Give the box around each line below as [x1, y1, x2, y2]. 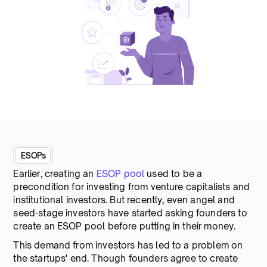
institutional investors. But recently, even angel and [13, 194, 235, 206]
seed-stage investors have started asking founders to [13, 207, 247, 219]
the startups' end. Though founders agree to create [13, 252, 238, 264]
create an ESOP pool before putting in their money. [13, 220, 236, 232]
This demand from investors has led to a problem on [13, 239, 243, 251]
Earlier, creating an [13, 167, 97, 179]
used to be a [144, 167, 203, 179]
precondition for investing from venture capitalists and [13, 181, 250, 193]
